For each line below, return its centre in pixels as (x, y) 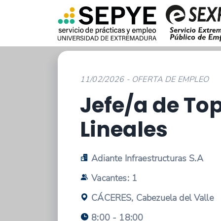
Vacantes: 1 (113, 178)
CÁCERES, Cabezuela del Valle (151, 198)
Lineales (124, 129)
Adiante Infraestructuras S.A (146, 159)
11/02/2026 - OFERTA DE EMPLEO (145, 79)
